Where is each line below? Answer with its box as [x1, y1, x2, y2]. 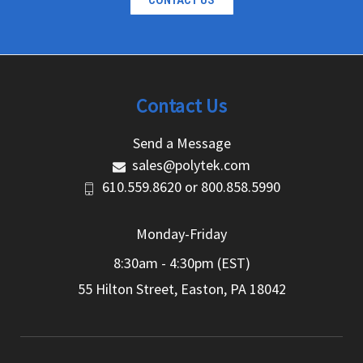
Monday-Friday [136, 224, 227, 243]
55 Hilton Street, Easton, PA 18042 [77, 280, 286, 298]
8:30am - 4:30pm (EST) [113, 254, 250, 272]
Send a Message [132, 134, 231, 152]
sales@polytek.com [132, 156, 250, 174]
